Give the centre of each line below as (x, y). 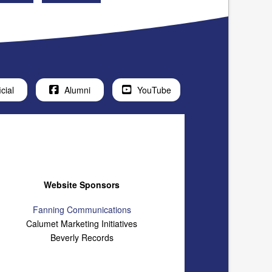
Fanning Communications (82, 210)
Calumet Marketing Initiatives (82, 224)
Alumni (77, 90)
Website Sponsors (82, 184)
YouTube (154, 90)
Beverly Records (82, 238)
